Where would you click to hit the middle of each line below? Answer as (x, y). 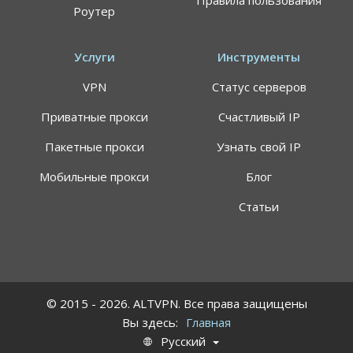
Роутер (94, 11)
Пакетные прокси (94, 147)
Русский (183, 342)
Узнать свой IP (259, 147)
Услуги (94, 57)
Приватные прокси (94, 117)
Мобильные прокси (94, 177)
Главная (208, 323)
